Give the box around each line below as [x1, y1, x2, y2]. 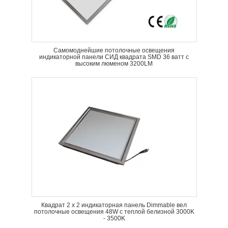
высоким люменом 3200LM [75, 60, 153, 67]
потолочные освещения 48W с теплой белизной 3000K [34, 208, 194, 215]
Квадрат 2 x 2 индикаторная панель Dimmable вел [41, 202, 187, 209]
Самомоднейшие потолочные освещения [53, 47, 175, 54]
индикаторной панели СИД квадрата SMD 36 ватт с [39, 53, 189, 61]
